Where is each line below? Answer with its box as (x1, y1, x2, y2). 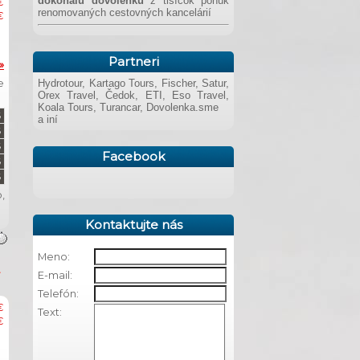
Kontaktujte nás (84, 217, 182, 233)
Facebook (101, 149, 166, 165)
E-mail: (38, 269, 72, 282)
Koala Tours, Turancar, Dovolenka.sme (38, 101, 219, 114)
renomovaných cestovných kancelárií (38, 6, 211, 19)
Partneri (108, 54, 159, 70)
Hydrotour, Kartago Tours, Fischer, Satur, (38, 77, 229, 90)
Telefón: (38, 288, 79, 301)
